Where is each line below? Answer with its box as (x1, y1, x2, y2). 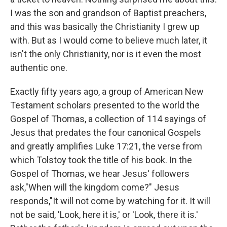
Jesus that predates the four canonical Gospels (10, 127, 201, 138)
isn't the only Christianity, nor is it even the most (10, 49, 201, 60)
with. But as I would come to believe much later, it (10, 35, 207, 46)
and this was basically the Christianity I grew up (10, 21, 200, 32)
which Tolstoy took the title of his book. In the (10, 155, 192, 166)
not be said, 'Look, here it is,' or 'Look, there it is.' (10, 209, 198, 220)
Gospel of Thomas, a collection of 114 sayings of (10, 113, 206, 125)
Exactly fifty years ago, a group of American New (10, 86, 204, 97)
